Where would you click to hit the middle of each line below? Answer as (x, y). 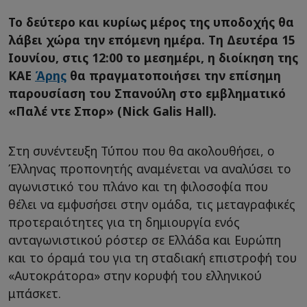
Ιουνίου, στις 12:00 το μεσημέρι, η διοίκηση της (153, 58)
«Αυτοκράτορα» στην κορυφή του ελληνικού (135, 276)
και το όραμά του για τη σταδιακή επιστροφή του (152, 258)
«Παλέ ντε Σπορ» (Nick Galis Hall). (112, 111)
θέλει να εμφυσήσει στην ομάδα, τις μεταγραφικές (152, 205)
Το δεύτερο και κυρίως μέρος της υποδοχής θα (151, 22)
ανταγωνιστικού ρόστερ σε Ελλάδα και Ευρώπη (145, 240)
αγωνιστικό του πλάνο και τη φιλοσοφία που (138, 187)
